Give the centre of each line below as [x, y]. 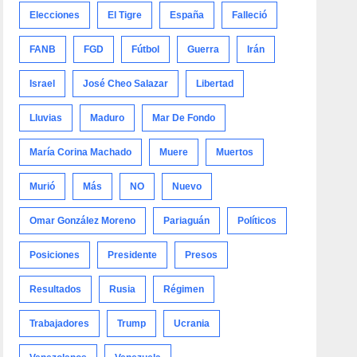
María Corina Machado [81, 152]
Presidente [133, 255]
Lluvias [46, 118]
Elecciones [55, 15]
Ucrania [192, 323]
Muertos [235, 152]
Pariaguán [187, 220]
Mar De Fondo [184, 118]
